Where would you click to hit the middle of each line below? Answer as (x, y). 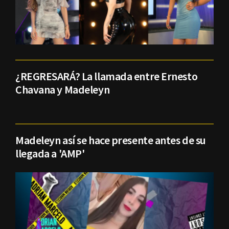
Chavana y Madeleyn (63, 89)
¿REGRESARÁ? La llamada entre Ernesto (107, 76)
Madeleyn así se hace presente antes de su (111, 140)
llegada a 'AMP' (50, 153)
